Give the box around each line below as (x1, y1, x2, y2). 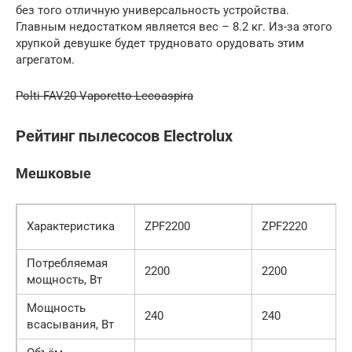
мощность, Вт (27, 272, 102, 287)
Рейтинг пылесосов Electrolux (16, 126, 233, 145)
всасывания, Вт (27, 317, 114, 332)
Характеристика (27, 218, 115, 233)
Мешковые (16, 164, 91, 181)
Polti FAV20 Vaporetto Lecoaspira (16, 89, 193, 104)
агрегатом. (16, 53, 78, 68)
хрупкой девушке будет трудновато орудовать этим (16, 36, 304, 51)
